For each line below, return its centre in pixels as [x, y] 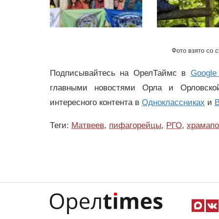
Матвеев [88, 126]
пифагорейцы [135, 126]
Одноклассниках [173, 103]
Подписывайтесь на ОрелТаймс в [120, 73]
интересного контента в [96, 103]
